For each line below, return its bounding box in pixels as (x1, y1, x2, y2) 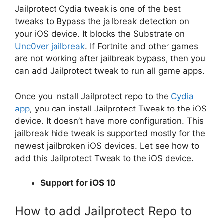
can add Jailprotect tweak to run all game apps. (15, 66, 205, 76)
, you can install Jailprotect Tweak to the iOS (30, 103, 207, 113)
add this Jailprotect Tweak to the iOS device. (15, 153, 194, 163)
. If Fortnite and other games (85, 41, 198, 51)
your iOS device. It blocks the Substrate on (15, 29, 185, 39)
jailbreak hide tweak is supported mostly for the (15, 128, 205, 138)
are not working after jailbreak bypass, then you (15, 54, 205, 63)
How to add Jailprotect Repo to (15, 203, 192, 218)
